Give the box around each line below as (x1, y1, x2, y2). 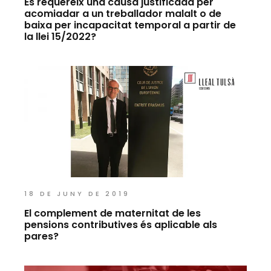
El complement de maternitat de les (24, 206, 201, 220)
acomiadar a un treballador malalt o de (24, 6, 222, 21)
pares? (24, 229, 59, 243)
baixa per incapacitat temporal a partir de (24, 18, 237, 32)
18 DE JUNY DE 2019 (24, 188, 130, 198)
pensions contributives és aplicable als (24, 217, 218, 232)
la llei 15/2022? (24, 29, 97, 44)
